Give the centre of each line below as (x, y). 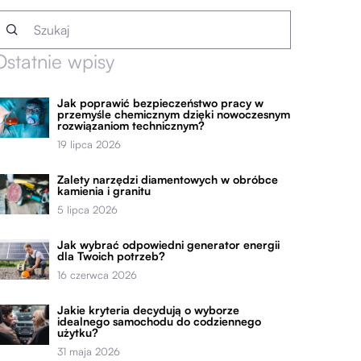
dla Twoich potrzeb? (112, 256)
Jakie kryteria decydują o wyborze (149, 310)
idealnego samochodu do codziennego (160, 321)
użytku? (78, 332)
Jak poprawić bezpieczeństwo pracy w (161, 103)
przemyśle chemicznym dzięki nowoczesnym (174, 114)
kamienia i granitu (104, 191)
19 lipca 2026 (89, 144)
